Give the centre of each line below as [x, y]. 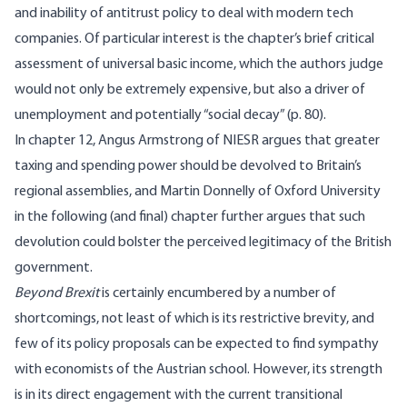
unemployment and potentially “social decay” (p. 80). [170, 116]
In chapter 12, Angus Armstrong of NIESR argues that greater [197, 141]
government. [54, 268]
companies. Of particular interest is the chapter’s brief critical [194, 40]
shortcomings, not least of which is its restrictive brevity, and [194, 319]
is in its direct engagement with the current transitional [179, 396]
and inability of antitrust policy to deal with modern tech [184, 14]
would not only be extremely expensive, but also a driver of [190, 90]
